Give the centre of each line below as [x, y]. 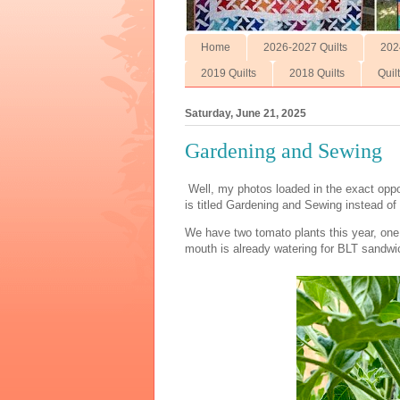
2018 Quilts [317, 74]
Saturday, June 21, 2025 [246, 114]
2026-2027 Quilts [305, 47]
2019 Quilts [229, 74]
